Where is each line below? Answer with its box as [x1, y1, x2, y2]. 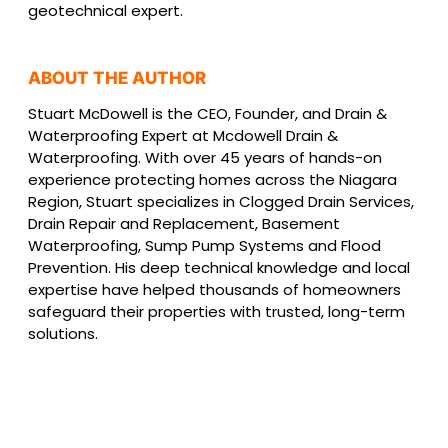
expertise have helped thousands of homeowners [28, 278, 401, 300]
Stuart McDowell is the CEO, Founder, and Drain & [28, 102, 387, 124]
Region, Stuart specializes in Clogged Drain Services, [28, 190, 414, 212]
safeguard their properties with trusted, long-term [28, 300, 405, 322]
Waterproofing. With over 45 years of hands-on [28, 146, 382, 168]
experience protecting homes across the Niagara [28, 168, 397, 190]
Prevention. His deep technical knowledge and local [28, 256, 410, 278]
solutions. [28, 322, 98, 344]
